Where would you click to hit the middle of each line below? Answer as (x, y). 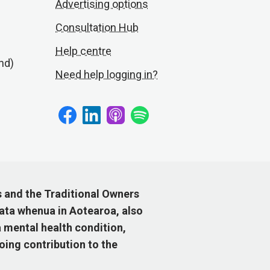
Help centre (83, 51)
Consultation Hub (97, 28)
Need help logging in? (107, 75)
